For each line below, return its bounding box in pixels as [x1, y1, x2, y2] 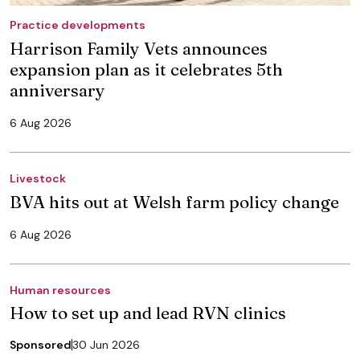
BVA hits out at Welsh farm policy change [10, 190, 339, 212]
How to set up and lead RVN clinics [10, 301, 286, 323]
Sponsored [10, 337, 72, 352]
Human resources [10, 282, 111, 297]
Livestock [10, 170, 66, 186]
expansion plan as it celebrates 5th [10, 58, 283, 80]
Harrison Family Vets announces [10, 37, 268, 59]
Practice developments [10, 17, 145, 32]
